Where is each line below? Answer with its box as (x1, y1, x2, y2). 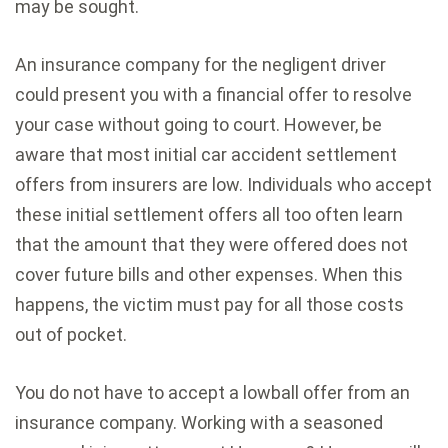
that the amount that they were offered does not (15, 233, 408, 255)
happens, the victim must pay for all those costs (15, 293, 404, 315)
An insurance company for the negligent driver (15, 53, 386, 75)
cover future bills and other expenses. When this (15, 263, 403, 285)
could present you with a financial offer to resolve (15, 83, 412, 105)
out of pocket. (15, 323, 127, 345)
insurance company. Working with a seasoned (15, 411, 383, 433)
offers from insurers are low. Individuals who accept (15, 173, 432, 195)
